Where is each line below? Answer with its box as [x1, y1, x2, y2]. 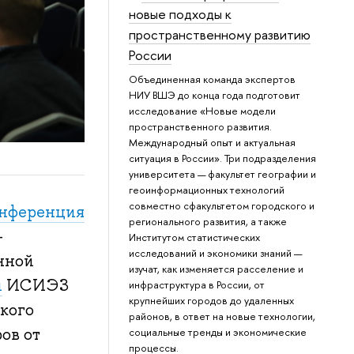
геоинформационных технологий [129, 183, 285, 198]
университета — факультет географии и [129, 167, 317, 182]
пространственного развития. [129, 119, 273, 134]
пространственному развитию [129, 25, 311, 44]
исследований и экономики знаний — [129, 246, 303, 261]
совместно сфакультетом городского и [129, 198, 315, 213]
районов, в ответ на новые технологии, [129, 309, 316, 324]
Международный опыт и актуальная [129, 135, 296, 150]
